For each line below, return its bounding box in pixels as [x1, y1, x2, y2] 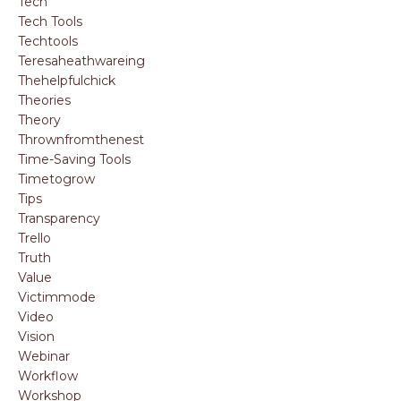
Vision [18, 328, 55, 345]
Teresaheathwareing [18, 53, 145, 69]
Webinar [18, 348, 70, 364]
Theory [18, 112, 61, 128]
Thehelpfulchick [18, 73, 115, 89]
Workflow [18, 368, 78, 384]
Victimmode [18, 289, 96, 305]
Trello [18, 230, 51, 246]
